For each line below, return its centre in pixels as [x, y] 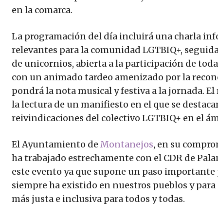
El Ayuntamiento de [56, 145]
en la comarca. [42, 10]
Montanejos [127, 145]
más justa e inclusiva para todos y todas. [98, 199]
